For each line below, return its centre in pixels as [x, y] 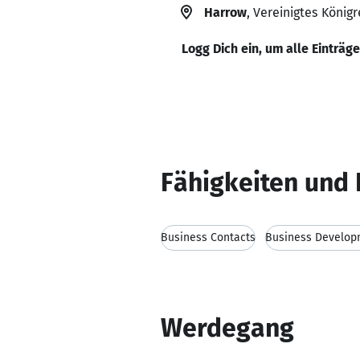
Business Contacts [208, 237]
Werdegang [227, 328]
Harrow [225, 12]
